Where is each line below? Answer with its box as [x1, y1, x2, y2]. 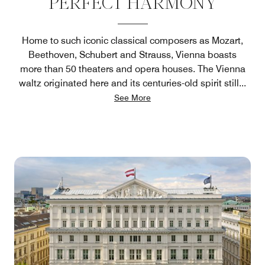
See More [114, 93, 151, 102]
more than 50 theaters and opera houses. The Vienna [20, 63, 245, 75]
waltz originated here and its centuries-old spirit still [19, 77, 239, 89]
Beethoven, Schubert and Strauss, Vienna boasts [28, 49, 237, 60]
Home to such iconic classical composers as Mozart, [22, 35, 243, 46]
